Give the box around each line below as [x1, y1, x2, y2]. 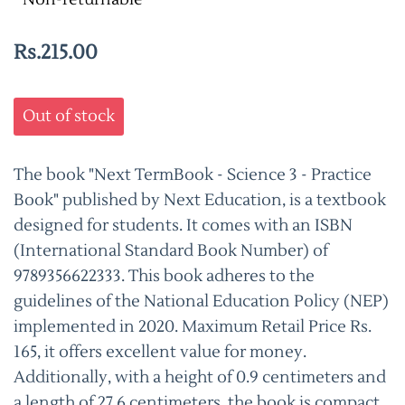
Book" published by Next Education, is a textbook [14, 189, 386, 211]
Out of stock [23, 105, 115, 127]
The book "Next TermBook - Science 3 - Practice [14, 164, 372, 185]
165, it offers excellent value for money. [14, 341, 306, 363]
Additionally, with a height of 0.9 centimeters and [14, 366, 386, 388]
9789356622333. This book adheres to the [14, 265, 315, 287]
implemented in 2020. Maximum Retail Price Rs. [14, 316, 372, 337]
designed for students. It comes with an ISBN [14, 214, 353, 236]
